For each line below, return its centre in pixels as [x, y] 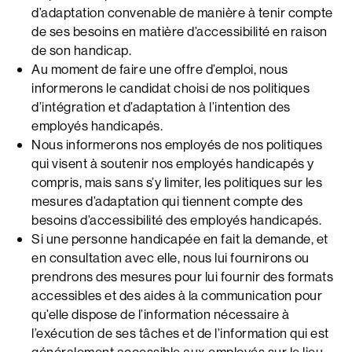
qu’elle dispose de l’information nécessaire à [161, 314]
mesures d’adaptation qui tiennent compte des [167, 201]
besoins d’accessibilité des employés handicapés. [176, 220]
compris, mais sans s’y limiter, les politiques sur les [177, 182]
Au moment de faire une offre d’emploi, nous [160, 69]
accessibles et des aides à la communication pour [177, 295]
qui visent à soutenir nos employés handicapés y [173, 163]
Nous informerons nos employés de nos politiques [177, 144]
